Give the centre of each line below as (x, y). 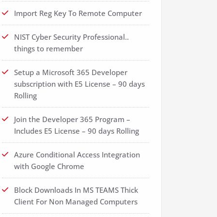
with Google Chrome (49, 166)
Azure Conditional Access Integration (77, 155)
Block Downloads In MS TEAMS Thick (76, 190)
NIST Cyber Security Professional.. (71, 37)
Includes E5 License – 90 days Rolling (77, 131)
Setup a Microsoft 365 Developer (71, 72)
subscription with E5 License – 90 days (79, 84)
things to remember (48, 48)
